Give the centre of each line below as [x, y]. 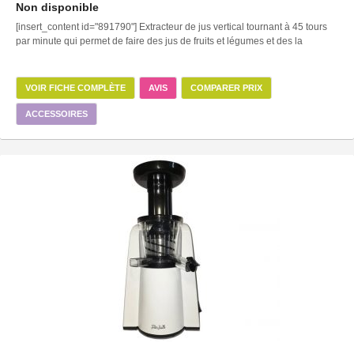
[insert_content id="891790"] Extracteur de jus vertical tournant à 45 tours [171, 26]
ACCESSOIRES [56, 113]
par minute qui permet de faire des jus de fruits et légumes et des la [159, 41]
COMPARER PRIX [226, 87]
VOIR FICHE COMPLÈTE [75, 87]
